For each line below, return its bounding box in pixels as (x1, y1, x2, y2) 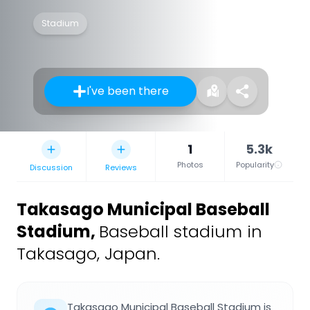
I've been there (86, 83, 169, 100)
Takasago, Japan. (17, 242, 160, 266)
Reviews (104, 162, 137, 174)
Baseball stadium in (99, 220, 262, 244)
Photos (176, 159, 203, 171)
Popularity (236, 159, 274, 171)
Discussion (30, 162, 73, 174)
